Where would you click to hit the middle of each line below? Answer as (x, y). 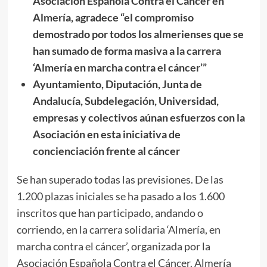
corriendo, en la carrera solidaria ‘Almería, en (118, 229)
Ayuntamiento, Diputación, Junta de (117, 84)
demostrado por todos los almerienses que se (138, 34)
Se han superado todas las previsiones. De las (120, 179)
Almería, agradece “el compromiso (113, 17)
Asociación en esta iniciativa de (106, 134)
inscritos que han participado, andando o (110, 212)
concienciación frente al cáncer (106, 150)
